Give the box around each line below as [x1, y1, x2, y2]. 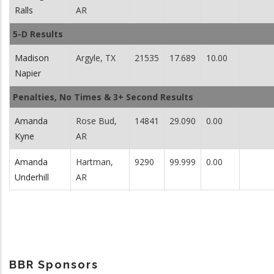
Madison [15, 52, 49, 64]
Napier [15, 67, 41, 79]
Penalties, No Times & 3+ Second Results [13, 91, 193, 103]
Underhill [15, 171, 49, 183]
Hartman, [76, 156, 113, 168]
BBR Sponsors [9, 258, 98, 271]
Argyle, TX [76, 52, 116, 64]
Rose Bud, [76, 115, 117, 127]
